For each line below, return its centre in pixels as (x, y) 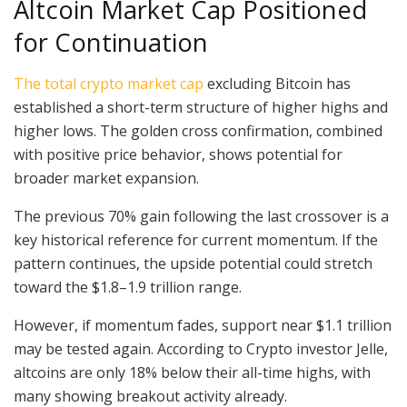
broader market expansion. (108, 178)
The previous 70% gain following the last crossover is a (201, 216)
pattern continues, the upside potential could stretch (193, 263)
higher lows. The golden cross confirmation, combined (198, 130)
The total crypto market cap (109, 83)
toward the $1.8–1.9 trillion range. (129, 287)
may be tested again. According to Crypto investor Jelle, (201, 348)
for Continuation (111, 42)
